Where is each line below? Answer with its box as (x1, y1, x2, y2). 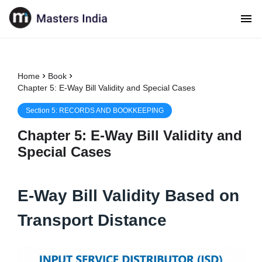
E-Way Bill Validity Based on (18, 187, 239, 205)
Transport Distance (18, 211, 167, 229)
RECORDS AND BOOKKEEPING (59, 106, 164, 115)
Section (26, 106, 51, 115)
